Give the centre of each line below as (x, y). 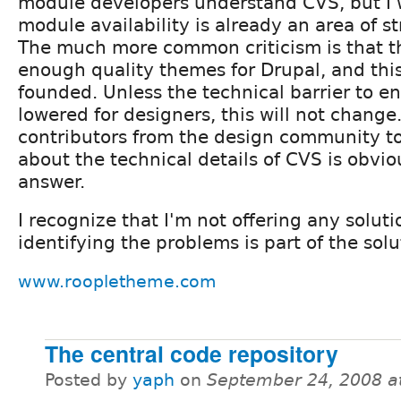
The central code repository (192, 353)
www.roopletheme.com (117, 281)
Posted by (89, 380)
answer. (51, 181)
